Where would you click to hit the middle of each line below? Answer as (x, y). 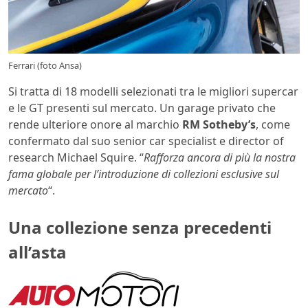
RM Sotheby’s (218, 125)
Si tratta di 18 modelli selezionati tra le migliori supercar (153, 92)
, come (273, 125)
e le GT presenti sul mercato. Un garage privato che (142, 108)
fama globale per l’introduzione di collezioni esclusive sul (144, 174)
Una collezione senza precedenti (140, 228)
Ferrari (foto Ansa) (45, 66)
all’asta (37, 252)
